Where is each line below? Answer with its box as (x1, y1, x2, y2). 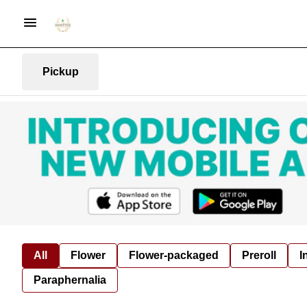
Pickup (42, 65, 79, 77)
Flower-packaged (129, 249, 219, 261)
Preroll (242, 249, 276, 261)
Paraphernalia (34, 273, 106, 286)
